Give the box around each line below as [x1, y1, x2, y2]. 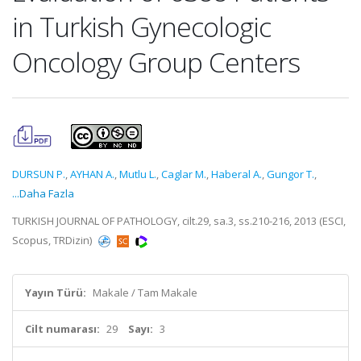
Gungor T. [267, 167, 314, 181]
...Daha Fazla [12, 186, 74, 201]
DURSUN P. [12, 167, 65, 181]
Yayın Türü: [25, 285, 86, 300]
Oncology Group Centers [12, 44, 300, 81]
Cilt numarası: [25, 322, 100, 336]
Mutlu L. [119, 167, 156, 181]
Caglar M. [161, 167, 206, 181]
